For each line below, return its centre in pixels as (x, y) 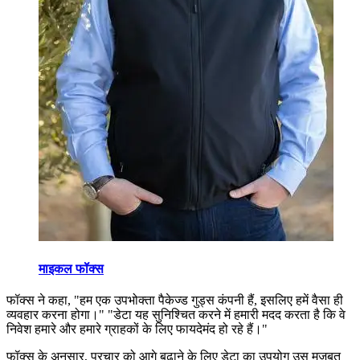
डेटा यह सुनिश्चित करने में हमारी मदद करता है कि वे (229, 314)
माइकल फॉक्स (71, 268)
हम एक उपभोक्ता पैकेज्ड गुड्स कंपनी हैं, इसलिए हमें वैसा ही (211, 300)
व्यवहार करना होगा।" (57, 314)
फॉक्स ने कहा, (40, 300)
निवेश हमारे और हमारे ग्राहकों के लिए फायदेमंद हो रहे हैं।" (137, 329)
